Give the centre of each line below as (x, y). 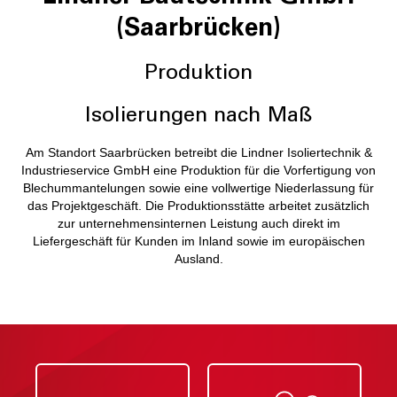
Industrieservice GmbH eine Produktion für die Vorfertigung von (198, 170)
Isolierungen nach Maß (198, 115)
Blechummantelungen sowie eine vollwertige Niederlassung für (198, 188)
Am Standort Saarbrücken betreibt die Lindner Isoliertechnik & (198, 152)
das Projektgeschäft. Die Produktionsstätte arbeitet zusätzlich (198, 206)
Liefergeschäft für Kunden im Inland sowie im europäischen (198, 241)
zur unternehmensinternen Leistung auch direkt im (198, 223)
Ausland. (198, 259)
